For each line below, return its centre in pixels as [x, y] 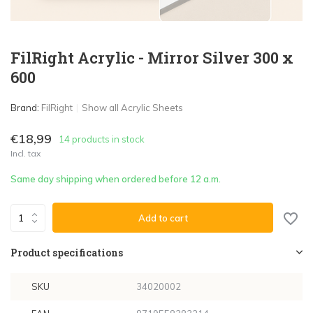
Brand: [26, 108]
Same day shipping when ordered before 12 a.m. [116, 179]
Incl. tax [26, 153]
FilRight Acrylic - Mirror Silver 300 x [152, 58]
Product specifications [67, 253]
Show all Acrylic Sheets [132, 108]
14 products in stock [102, 139]
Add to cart [163, 218]
